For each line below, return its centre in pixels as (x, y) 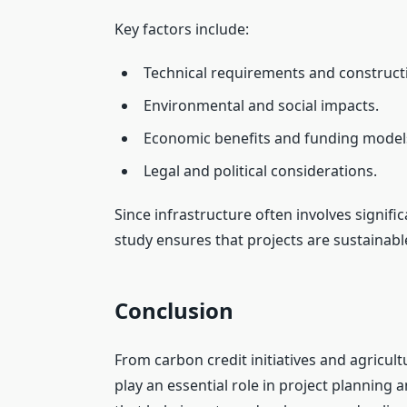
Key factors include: (182, 29)
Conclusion (174, 310)
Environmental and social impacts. (261, 105)
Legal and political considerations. (260, 170)
